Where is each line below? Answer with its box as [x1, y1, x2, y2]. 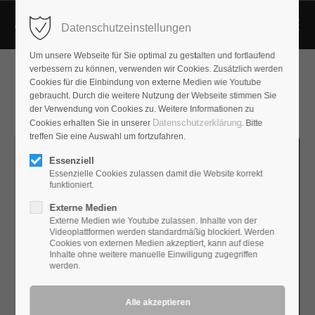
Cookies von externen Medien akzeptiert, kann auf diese [49, 238, 264, 248]
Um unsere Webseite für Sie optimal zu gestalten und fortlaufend [30, 51, 276, 60]
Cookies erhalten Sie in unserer [30, 118, 153, 128]
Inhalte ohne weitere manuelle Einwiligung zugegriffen [49, 250, 258, 259]
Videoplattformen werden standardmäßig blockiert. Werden [49, 227, 275, 237]
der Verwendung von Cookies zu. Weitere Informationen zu [30, 104, 255, 114]
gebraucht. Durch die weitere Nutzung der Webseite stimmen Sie [30, 91, 277, 101]
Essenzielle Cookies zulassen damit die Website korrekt [49, 169, 263, 179]
